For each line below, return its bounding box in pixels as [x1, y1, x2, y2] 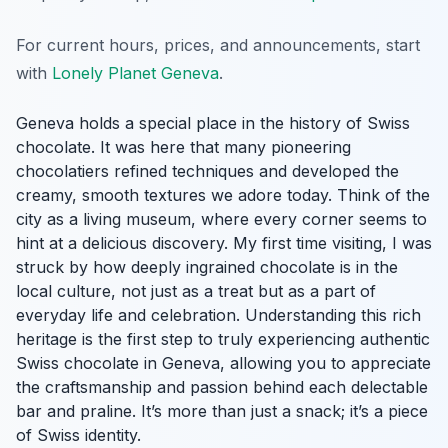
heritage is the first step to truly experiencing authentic [16, 328, 430, 349]
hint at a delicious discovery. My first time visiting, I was [16, 232, 432, 253]
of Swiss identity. [16, 424, 141, 445]
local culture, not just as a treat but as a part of [16, 280, 376, 301]
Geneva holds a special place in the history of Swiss [16, 112, 410, 133]
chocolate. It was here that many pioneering [16, 136, 351, 157]
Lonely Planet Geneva [52, 62, 219, 83]
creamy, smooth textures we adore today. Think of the [16, 184, 430, 205]
